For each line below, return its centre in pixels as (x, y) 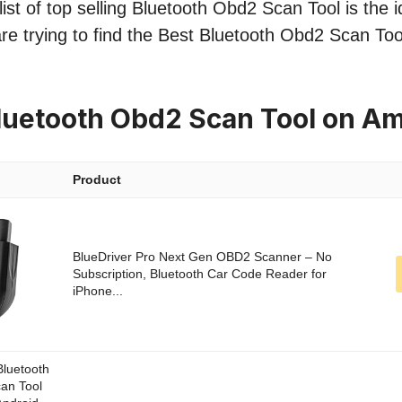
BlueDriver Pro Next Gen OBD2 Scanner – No (202, 257)
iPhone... (98, 291)
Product (97, 180)
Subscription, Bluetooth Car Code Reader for (200, 274)
